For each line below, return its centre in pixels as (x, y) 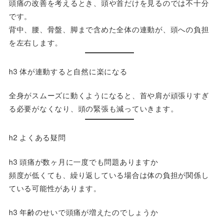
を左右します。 (36, 42)
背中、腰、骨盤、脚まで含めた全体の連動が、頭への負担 (109, 29)
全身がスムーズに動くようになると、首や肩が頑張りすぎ (109, 95)
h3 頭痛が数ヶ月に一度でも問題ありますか (83, 161)
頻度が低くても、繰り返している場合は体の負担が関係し (109, 175)
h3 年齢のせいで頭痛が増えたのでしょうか (83, 212)
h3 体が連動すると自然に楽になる (68, 71)
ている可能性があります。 (55, 188)
